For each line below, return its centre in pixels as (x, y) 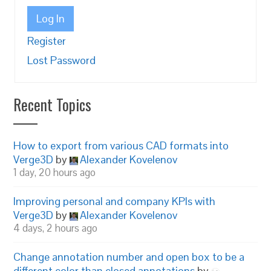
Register (47, 41)
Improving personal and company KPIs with (115, 201)
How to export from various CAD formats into (121, 145)
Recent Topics (53, 104)
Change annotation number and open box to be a (129, 257)
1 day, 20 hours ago (55, 172)
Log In (51, 18)
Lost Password (62, 60)
